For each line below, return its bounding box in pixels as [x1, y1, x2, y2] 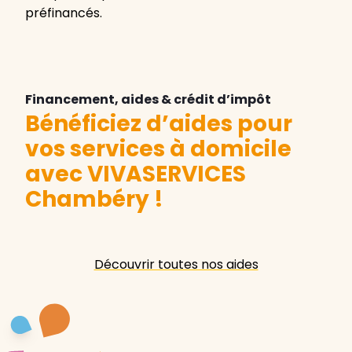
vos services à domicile [25, 134, 291, 165]
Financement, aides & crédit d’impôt [25, 90, 271, 109]
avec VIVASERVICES [25, 159, 246, 190]
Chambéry [25, 184, 149, 215]
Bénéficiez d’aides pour [25, 108, 292, 140]
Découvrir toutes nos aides [93, 255, 258, 274]
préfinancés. [25, 4, 102, 23]
